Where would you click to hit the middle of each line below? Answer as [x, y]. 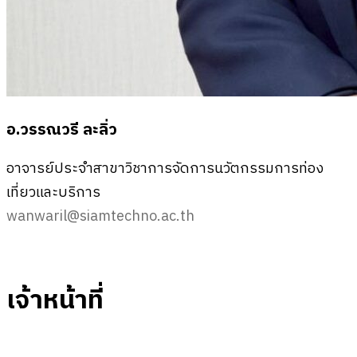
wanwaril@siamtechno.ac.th [100, 216]
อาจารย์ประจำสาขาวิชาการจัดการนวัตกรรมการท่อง [165, 169]
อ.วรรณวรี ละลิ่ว [62, 131]
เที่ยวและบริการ [53, 192]
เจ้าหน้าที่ [55, 300]
